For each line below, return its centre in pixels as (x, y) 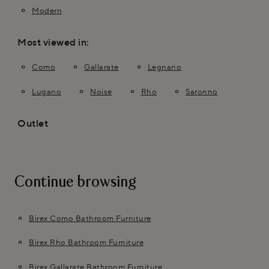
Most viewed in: (53, 42)
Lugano (47, 91)
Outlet (33, 123)
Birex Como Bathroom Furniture (90, 218)
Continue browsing (75, 183)
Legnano (164, 67)
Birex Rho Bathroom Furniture (86, 242)
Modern (47, 10)
